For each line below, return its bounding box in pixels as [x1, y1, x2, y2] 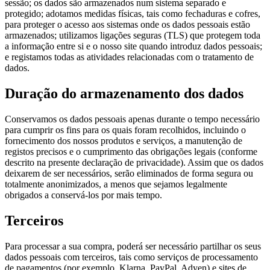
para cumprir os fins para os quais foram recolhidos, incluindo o [5, 125, 246, 136]
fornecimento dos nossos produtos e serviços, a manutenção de [5, 136, 242, 146]
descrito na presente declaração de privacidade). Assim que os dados [5, 157, 263, 168]
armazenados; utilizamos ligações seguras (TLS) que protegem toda [5, 30, 260, 41]
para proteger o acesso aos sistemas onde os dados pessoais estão [5, 19, 250, 30]
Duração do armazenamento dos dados [5, 86, 243, 102]
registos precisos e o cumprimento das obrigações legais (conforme [5, 146, 257, 157]
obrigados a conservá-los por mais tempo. [5, 190, 162, 201]
